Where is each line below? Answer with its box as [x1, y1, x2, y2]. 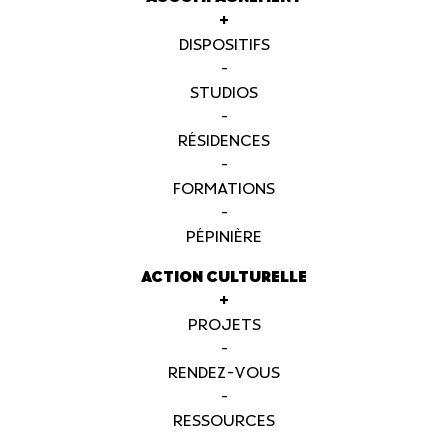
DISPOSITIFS [178, 36, 270, 55]
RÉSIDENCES [178, 132, 270, 151]
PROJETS [187, 316, 261, 335]
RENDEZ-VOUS [168, 364, 280, 383]
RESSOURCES [173, 412, 275, 431]
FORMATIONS [173, 180, 275, 199]
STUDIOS [190, 84, 258, 103]
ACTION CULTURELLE [141, 268, 307, 287]
